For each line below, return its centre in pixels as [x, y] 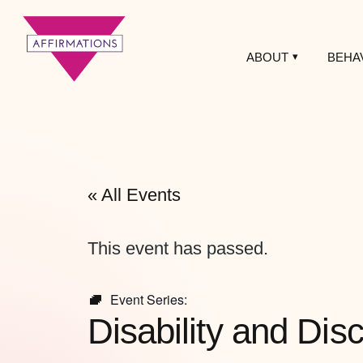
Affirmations [79, 102]
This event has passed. [177, 249]
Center [34, 137]
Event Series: [148, 300]
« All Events [134, 195]
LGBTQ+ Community [70, 121]
